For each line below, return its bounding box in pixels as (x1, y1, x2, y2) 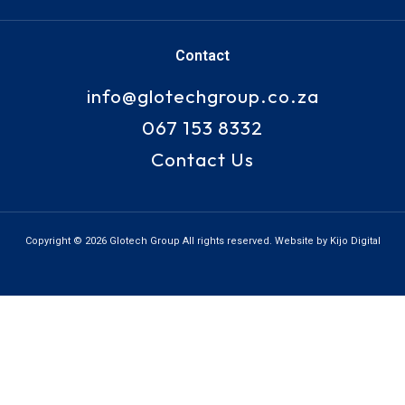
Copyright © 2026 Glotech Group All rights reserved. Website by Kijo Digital (24, 235, 381, 248)
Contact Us (151, 147, 254, 172)
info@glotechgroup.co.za (86, 84, 319, 108)
